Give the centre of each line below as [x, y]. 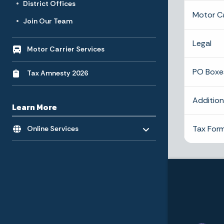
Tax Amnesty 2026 [57, 73]
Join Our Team [48, 21]
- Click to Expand [56, 124]
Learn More [34, 107]
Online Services [52, 128]
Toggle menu [160, 121]
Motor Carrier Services [65, 49]
